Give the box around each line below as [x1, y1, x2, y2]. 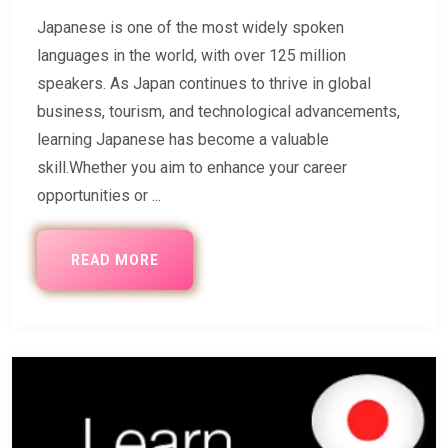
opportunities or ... [37, 185, 161, 205]
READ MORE [71, 251, 159, 268]
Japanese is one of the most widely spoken [37, 17, 344, 37]
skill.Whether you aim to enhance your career [37, 157, 347, 177]
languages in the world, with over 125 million [37, 45, 346, 65]
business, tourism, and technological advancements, [37, 101, 400, 121]
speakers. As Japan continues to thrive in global [37, 73, 371, 93]
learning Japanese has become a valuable [37, 129, 329, 149]
